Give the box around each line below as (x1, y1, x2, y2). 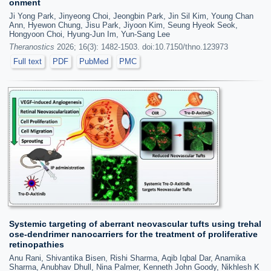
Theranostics (9, 42, 54, 51)
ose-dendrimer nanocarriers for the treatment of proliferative (9, 229, 258, 239)
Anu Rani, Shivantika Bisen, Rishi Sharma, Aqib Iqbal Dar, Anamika (9, 253, 246, 263)
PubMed (79, 57, 108, 66)
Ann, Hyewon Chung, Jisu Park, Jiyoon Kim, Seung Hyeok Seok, (9, 21, 238, 30)
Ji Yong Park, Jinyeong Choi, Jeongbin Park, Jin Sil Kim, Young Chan (9, 11, 253, 21)
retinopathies (9, 239, 64, 249)
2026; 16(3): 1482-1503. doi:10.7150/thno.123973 (54, 42, 228, 51)
